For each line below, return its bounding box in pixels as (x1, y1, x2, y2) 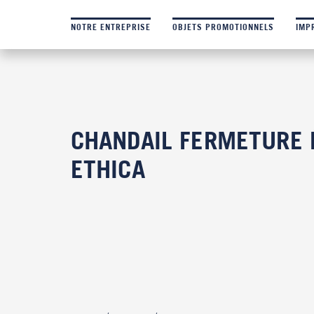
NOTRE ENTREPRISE (70, 22, 151, 32)
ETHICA (70, 154, 145, 184)
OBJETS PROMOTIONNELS (172, 22, 274, 32)
